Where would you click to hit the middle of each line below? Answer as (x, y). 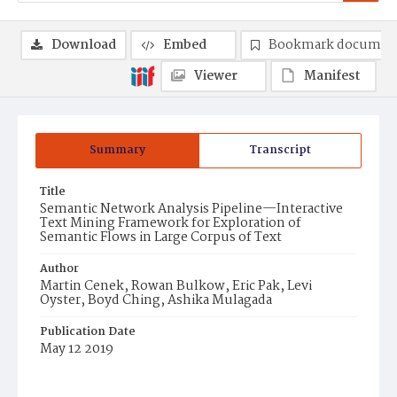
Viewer (216, 76)
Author (59, 269)
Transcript (280, 150)
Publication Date (88, 332)
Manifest (332, 76)
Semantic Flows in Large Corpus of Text (161, 237)
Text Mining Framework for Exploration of (171, 223)
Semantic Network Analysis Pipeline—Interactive (191, 209)
